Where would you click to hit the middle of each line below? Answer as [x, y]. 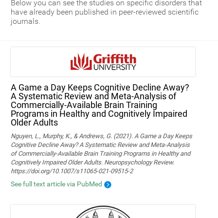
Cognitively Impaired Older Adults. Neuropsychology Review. [93, 162]
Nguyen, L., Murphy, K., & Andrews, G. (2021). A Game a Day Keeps [102, 136]
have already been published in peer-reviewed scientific [105, 12]
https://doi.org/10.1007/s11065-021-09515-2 [72, 171]
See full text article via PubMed [57, 184]
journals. [26, 21]
